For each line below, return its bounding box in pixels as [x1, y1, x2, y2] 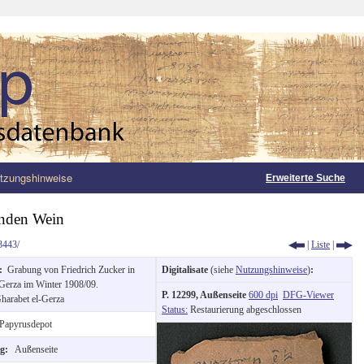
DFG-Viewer [283, 288, 334, 301]
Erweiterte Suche [266, 172, 345, 184]
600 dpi [249, 288, 278, 301]
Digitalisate [162, 263, 208, 275]
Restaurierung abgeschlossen [188, 303, 301, 315]
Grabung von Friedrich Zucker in [7, 263, 135, 275]
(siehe [208, 263, 236, 275]
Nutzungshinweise [236, 263, 307, 275]
